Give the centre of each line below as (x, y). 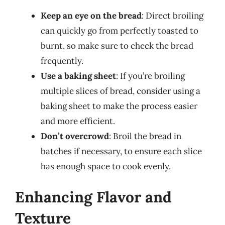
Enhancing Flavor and (93, 197)
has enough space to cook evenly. (106, 166)
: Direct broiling (173, 15)
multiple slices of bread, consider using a (121, 91)
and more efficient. (78, 121)
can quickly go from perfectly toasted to (120, 30)
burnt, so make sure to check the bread (117, 45)
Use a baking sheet (78, 76)
